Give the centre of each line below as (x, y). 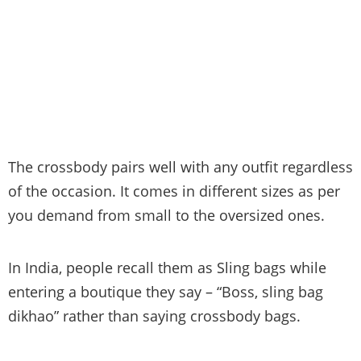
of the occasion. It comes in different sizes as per (174, 191)
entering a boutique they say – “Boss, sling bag (166, 292)
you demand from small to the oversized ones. (166, 216)
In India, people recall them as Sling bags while (167, 268)
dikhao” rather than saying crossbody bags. (154, 316)
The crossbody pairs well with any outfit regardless (180, 167)
